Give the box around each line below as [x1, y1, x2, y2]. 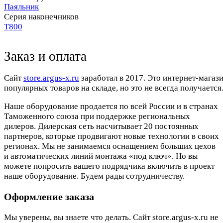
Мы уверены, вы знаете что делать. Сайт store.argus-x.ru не [4, 212, 219, 222]
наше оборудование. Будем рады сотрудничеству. [4, 171, 185, 181]
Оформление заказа [4, 191, 94, 203]
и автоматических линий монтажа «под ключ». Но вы [4, 151, 198, 161]
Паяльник [4, 2, 39, 12]
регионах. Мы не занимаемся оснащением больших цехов [4, 141, 216, 151]
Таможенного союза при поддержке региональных [4, 111, 190, 121]
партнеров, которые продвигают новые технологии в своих [4, 131, 219, 141]
